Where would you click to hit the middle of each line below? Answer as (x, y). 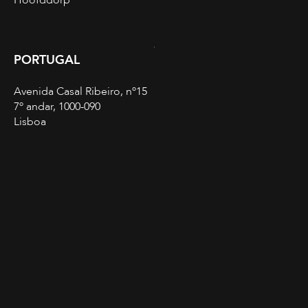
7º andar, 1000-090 (57, 107)
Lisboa (30, 122)
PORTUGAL (47, 60)
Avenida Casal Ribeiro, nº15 (80, 92)
